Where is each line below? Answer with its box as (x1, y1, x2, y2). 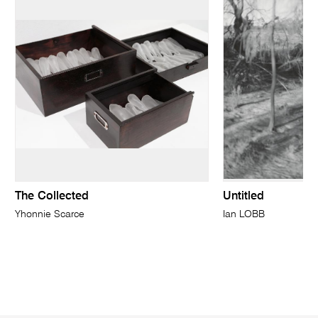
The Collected (15, 191, 89, 203)
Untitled (222, 191, 264, 203)
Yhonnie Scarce (15, 209, 85, 220)
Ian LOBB (222, 209, 265, 220)
